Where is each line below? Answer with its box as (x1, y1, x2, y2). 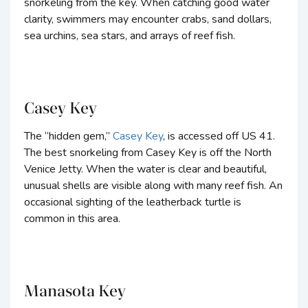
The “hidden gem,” (24, 129, 113, 144)
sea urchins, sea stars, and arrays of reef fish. (24, 28, 235, 44)
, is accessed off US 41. (163, 129, 275, 144)
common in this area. (24, 211, 120, 227)
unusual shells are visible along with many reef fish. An (24, 178, 283, 194)
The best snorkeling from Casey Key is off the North (24, 145, 272, 161)
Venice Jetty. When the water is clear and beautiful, (24, 162, 267, 177)
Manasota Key (24, 281, 126, 302)
